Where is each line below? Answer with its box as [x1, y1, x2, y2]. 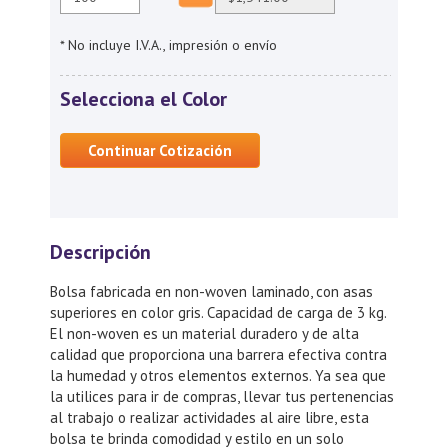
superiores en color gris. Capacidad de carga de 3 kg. [50, 303, 386, 322]
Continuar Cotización [88, 141, 232, 160]
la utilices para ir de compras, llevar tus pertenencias [50, 387, 394, 406]
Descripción [50, 239, 151, 265]
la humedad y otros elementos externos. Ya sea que [50, 366, 386, 385]
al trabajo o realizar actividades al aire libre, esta [50, 408, 369, 427]
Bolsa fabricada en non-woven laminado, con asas [50, 282, 373, 301]
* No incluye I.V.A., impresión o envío [60, 36, 277, 54]
